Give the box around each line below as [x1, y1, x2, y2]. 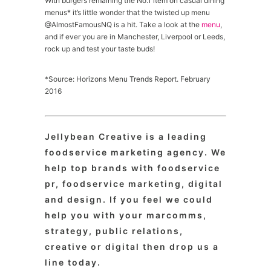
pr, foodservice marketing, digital [45, 178, 223, 189]
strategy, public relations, [45, 226, 183, 236]
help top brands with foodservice [45, 163, 220, 173]
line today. [45, 257, 101, 267]
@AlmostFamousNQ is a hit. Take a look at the [45, 20, 201, 29]
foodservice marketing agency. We [45, 147, 226, 157]
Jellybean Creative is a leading [45, 131, 207, 142]
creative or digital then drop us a [45, 241, 219, 252]
